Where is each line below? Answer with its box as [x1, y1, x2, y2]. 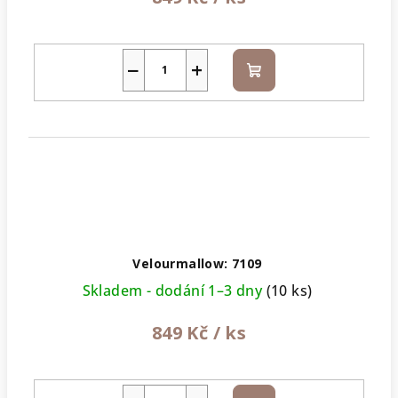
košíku [252, 80, 298, 100]
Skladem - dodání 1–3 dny [82, 281, 267, 301]
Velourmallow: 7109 [132, 255, 262, 273]
